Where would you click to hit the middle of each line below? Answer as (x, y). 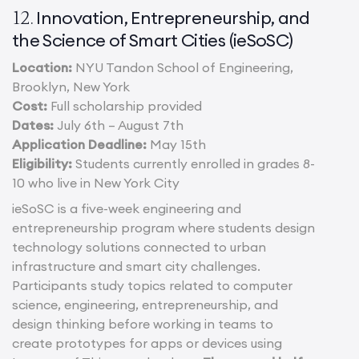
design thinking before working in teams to (143, 324)
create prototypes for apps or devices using (147, 343)
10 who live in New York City (96, 183)
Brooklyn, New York (71, 87)
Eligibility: (42, 164)
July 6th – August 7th (119, 125)
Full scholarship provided (125, 106)
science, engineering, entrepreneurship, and (145, 305)
